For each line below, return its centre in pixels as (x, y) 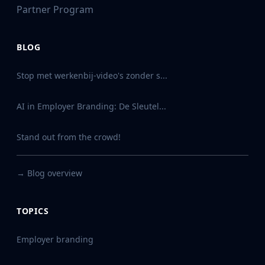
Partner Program (55, 9)
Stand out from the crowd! (69, 137)
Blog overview (55, 173)
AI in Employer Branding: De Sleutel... (91, 106)
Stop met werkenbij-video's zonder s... (92, 75)
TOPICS (33, 211)
